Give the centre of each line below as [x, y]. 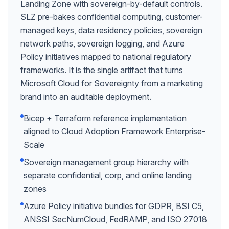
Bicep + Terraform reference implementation [105, 118]
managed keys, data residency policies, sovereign [111, 30]
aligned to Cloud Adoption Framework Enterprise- [114, 131]
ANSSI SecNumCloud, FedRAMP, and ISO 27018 [115, 219]
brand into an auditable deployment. [86, 97]
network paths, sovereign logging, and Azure [102, 43]
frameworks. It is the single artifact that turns [102, 70]
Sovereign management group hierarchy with [106, 162]
